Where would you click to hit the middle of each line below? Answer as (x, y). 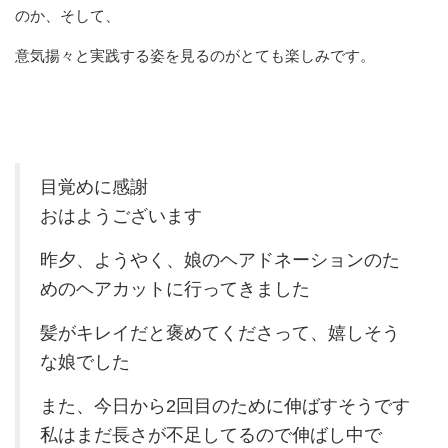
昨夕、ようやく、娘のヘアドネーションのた (220, 259)
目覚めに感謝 (94, 186)
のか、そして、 (67, 15)
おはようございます (121, 215)
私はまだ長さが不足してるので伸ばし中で (211, 434)
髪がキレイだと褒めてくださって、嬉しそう (220, 332)
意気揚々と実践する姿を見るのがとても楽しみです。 (195, 55)
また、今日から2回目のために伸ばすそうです (225, 405)
